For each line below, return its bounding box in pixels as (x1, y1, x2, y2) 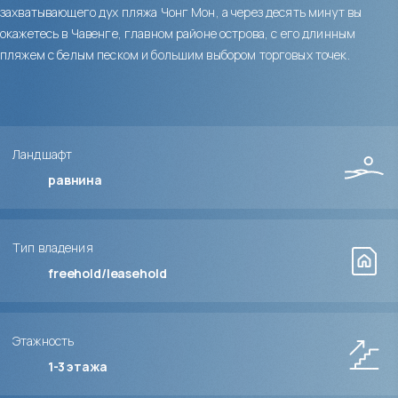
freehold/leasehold (48, 265, 167, 283)
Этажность (12, 332, 75, 350)
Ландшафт (12, 146, 73, 163)
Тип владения (12, 239, 93, 257)
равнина (48, 171, 103, 189)
